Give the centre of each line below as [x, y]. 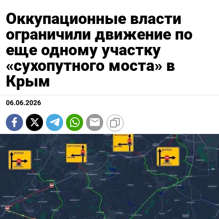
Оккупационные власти [94, 18]
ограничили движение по [99, 34]
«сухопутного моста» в [90, 65]
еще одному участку [83, 50]
